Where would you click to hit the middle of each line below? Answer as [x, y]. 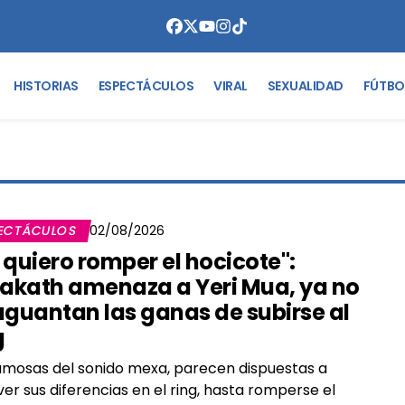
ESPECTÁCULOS [146, 85]
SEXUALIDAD [305, 85]
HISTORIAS [46, 85]
